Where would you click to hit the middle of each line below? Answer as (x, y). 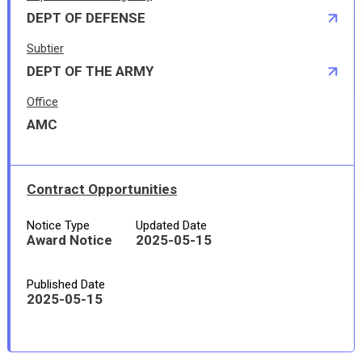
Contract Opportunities (101, 189)
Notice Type (58, 225)
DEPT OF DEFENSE (86, 18)
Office (42, 102)
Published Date (65, 284)
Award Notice (69, 240)
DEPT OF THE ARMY (90, 71)
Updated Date (171, 225)
